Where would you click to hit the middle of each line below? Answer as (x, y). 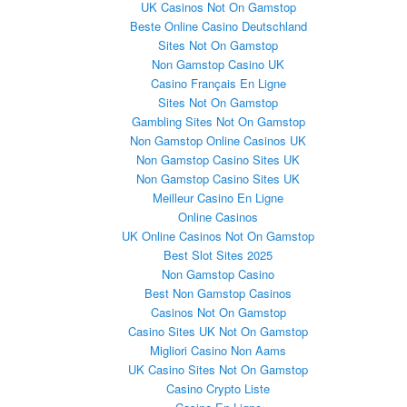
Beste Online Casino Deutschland (218, 26)
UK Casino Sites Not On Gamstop (218, 370)
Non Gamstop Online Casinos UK (218, 141)
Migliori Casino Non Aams (218, 351)
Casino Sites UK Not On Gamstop (218, 332)
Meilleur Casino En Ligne (218, 198)
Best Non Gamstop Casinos (218, 293)
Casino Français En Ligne (218, 84)
